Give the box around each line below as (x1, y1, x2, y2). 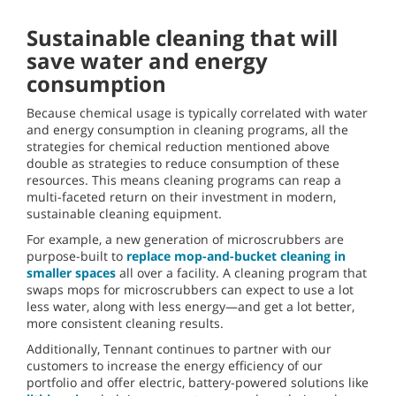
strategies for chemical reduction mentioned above (27, 138, 330, 156)
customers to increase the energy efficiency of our (27, 357, 323, 375)
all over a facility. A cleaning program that (116, 264, 367, 282)
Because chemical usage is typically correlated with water (27, 104, 368, 122)
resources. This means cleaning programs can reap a (27, 171, 341, 189)
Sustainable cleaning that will (27, 23, 338, 53)
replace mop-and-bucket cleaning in (126, 247, 346, 265)
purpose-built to (27, 247, 126, 265)
